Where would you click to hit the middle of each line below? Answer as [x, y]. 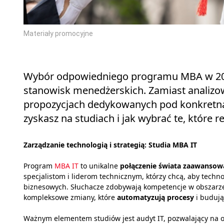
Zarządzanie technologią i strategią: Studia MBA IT [110, 145]
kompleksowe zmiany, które [70, 197]
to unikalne [99, 166]
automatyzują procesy [155, 197]
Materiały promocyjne [58, 34]
